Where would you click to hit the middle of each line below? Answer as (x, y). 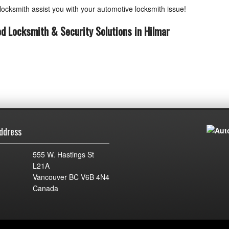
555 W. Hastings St (63, 154)
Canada (45, 188)
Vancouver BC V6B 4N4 (71, 177)
